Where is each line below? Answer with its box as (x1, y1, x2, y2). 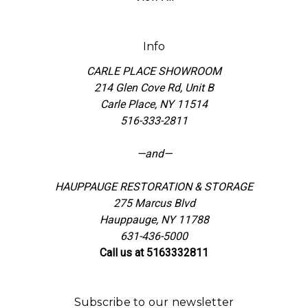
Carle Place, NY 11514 (100, 98, 208, 111)
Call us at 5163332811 (100, 246, 208, 260)
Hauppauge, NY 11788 (99, 213, 209, 227)
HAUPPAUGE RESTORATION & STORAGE (55, 180, 253, 194)
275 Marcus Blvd (113, 197, 195, 210)
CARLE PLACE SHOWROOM (87, 65, 221, 78)
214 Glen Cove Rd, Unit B (94, 81, 214, 95)
